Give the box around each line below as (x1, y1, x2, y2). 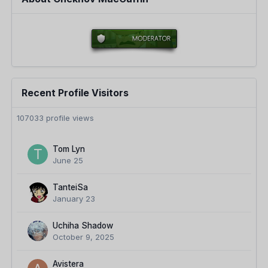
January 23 (53, 194, 95, 204)
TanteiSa (53, 182, 88, 193)
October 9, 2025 (53, 232, 114, 242)
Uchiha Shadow (53, 221, 113, 231)
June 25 (53, 156, 83, 166)
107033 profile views (17, 113, 94, 123)
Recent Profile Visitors (22, 87, 129, 99)
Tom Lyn (53, 144, 85, 154)
